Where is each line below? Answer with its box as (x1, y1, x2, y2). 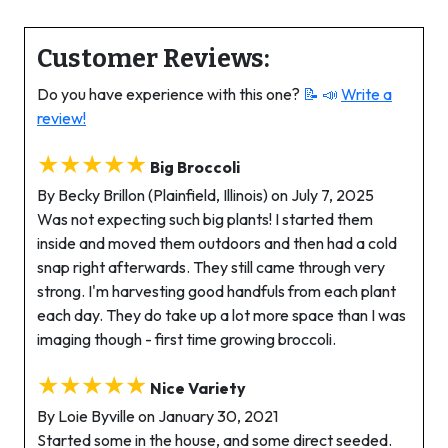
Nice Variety (150, 378, 246, 399)
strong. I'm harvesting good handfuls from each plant (37, 281, 396, 302)
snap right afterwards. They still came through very (37, 257, 385, 278)
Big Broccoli (150, 157, 240, 178)
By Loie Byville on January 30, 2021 (37, 406, 278, 427)
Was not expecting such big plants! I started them (37, 209, 373, 230)
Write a (341, 84, 392, 105)
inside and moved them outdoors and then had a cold (37, 233, 397, 254)
